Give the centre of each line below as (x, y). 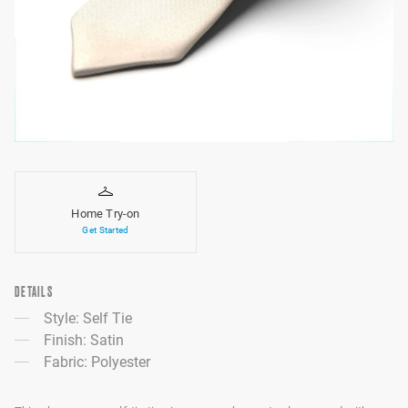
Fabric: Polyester (97, 362)
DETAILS (34, 291)
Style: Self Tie (88, 318)
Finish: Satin (84, 340)
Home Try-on (106, 214)
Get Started (106, 230)
